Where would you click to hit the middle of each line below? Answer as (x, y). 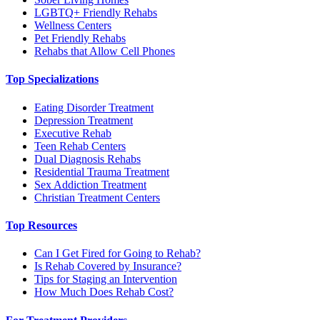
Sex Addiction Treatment (90, 184)
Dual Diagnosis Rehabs (87, 159)
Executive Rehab (73, 133)
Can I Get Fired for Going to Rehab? (117, 254)
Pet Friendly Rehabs (80, 39)
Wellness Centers (73, 26)
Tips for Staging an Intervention (106, 279)
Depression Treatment (84, 120)
